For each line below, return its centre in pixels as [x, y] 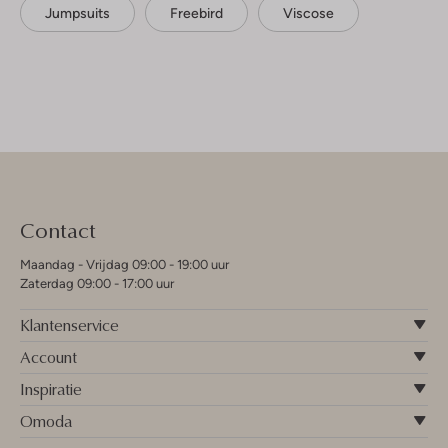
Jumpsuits [77, 12]
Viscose [308, 12]
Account [48, 356]
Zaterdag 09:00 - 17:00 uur [97, 283]
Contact [58, 229]
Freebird [196, 12]
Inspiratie [51, 388]
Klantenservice [69, 324]
